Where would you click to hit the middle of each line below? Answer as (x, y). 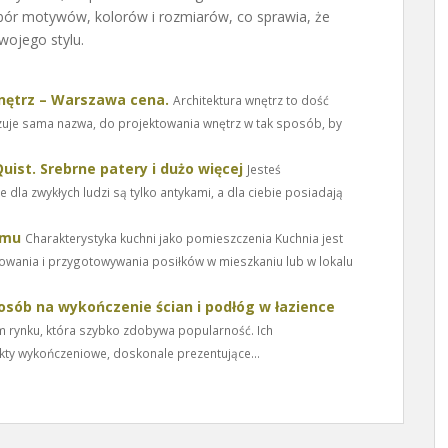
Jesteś (264, 169)
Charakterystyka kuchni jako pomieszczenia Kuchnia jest (184, 238)
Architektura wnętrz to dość (251, 100)
